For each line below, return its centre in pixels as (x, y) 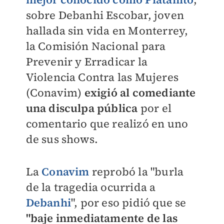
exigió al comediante (139, 92)
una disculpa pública (82, 108)
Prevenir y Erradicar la (87, 61)
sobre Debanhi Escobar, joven (105, 15)
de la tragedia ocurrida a (91, 187)
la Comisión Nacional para (96, 46)
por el (154, 108)
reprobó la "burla (136, 171)
